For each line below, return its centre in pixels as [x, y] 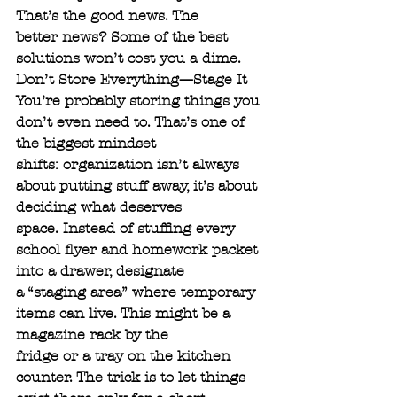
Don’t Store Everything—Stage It [132, 80]
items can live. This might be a [125, 314]
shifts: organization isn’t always [130, 165]
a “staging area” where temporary [138, 292]
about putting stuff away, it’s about [139, 186]
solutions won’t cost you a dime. [128, 58]
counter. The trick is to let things [133, 378]
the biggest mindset [86, 144]
